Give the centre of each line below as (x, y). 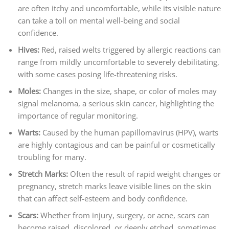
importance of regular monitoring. (78, 115)
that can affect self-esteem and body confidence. (102, 198)
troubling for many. (52, 157)
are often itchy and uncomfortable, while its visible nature (119, 8)
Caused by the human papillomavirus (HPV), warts (130, 132)
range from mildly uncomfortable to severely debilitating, (118, 62)
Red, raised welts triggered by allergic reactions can (131, 49)
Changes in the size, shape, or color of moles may (130, 91)
